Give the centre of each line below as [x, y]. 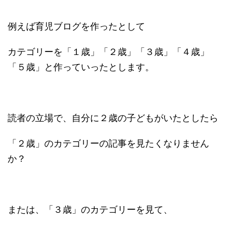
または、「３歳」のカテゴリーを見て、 [90, 210]
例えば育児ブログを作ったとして [76, 26]
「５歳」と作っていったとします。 [81, 67]
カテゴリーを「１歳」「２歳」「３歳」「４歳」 [108, 52]
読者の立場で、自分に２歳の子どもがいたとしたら [113, 118]
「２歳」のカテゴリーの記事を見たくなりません [108, 144]
